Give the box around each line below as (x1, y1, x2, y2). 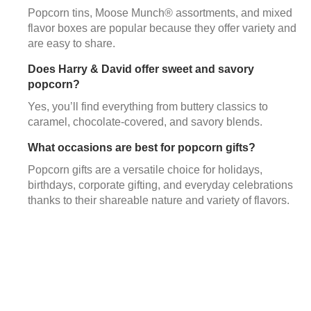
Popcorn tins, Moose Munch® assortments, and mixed (28, 6, 292, 19)
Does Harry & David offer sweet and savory (28, 62, 254, 75)
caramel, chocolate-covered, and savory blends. (28, 115, 262, 128)
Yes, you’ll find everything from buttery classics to (28, 100, 268, 112)
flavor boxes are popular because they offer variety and (28, 22, 296, 34)
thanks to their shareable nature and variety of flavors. (28, 194, 289, 206)
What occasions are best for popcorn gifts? (28, 141, 255, 153)
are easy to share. (28, 37, 115, 49)
